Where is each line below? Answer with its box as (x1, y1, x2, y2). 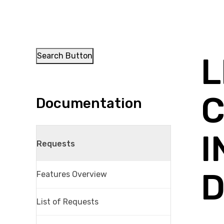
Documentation (36, 95, 142, 111)
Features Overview (36, 169, 107, 179)
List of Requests (36, 196, 98, 206)
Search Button (37, 51, 92, 60)
